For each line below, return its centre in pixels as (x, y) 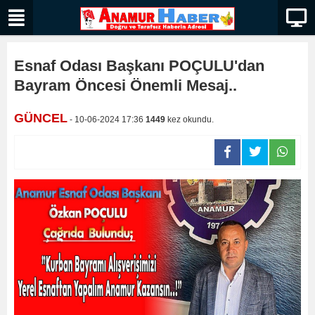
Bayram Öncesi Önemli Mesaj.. (126, 85)
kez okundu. (189, 120)
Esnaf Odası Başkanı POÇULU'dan (139, 66)
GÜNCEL (41, 118)
